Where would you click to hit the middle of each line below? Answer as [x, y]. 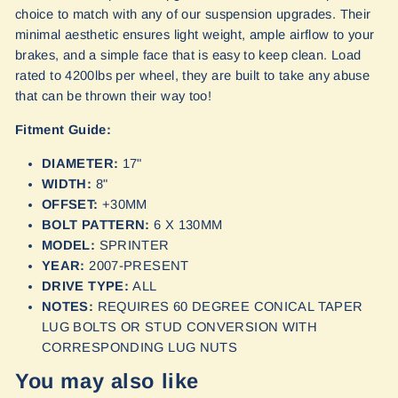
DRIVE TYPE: [86, 286]
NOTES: [68, 306]
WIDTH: [67, 183]
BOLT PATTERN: [96, 224]
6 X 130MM [188, 224]
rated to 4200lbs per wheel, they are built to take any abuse [193, 75]
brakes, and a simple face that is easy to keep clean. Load [188, 55]
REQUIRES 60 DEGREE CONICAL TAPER [230, 306]
